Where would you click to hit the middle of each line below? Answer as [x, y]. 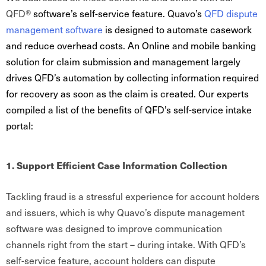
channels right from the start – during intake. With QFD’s [126, 244]
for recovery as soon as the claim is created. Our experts [127, 93]
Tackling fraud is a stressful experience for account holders [133, 196]
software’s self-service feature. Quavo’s [118, 13]
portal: [22, 125]
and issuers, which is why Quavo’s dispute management [125, 212]
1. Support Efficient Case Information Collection [118, 165]
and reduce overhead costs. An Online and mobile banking [131, 45]
